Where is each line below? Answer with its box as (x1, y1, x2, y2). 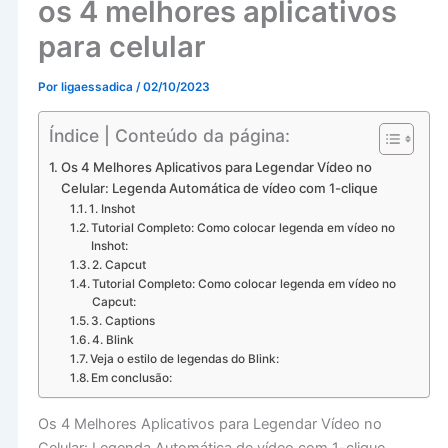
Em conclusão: (91, 370, 173, 385)
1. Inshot (89, 201, 136, 216)
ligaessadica (60, 80, 136, 95)
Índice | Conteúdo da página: (49, 124, 290, 146)
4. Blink (92, 332, 135, 347)
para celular (37, 29, 206, 65)
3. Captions (91, 313, 156, 328)
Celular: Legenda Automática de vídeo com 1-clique (60, 179, 378, 196)
